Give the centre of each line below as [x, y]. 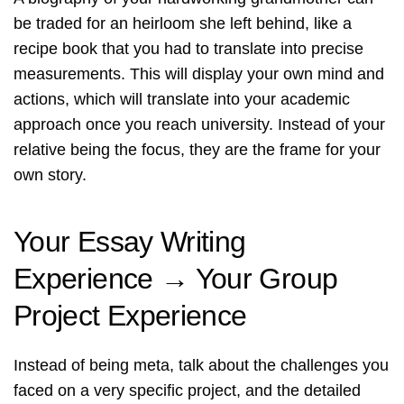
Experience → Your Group [176, 279]
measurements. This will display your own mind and [199, 74]
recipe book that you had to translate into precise [188, 49]
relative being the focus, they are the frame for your [197, 150]
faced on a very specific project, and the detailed [187, 391]
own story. [50, 175]
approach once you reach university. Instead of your [199, 125]
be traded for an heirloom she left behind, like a [183, 24]
